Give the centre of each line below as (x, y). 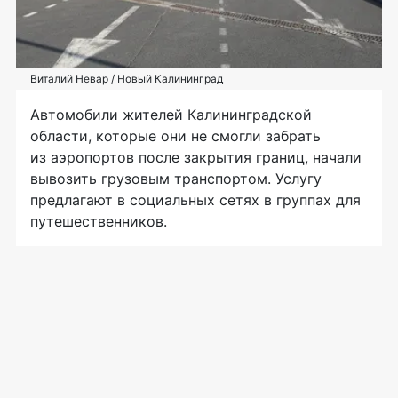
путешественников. (99, 221)
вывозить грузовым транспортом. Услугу (176, 178)
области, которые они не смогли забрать (175, 135)
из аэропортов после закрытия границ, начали (196, 157)
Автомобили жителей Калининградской (171, 114)
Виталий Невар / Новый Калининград (127, 78)
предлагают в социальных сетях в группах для (195, 199)
